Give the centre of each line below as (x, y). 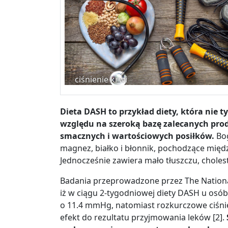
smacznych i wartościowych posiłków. (137, 136)
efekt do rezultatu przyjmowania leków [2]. (142, 218)
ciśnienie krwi (101, 80)
